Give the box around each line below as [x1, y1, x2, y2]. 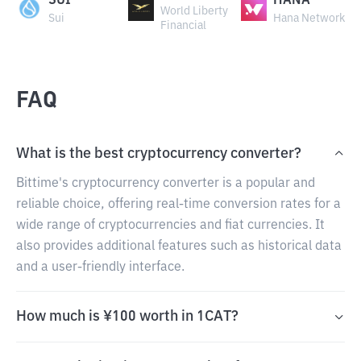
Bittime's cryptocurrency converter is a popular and [16, 177, 315, 190]
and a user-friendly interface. [16, 261, 185, 274]
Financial [160, 20, 207, 31]
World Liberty [160, 6, 229, 17]
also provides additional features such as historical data [16, 240, 342, 253]
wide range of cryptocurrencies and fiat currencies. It [16, 219, 325, 232]
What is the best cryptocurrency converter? [16, 147, 301, 161]
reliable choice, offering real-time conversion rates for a [16, 198, 341, 211]
